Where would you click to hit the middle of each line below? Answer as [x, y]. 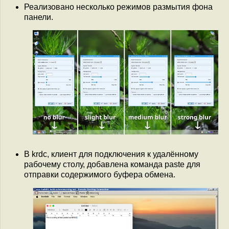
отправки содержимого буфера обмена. [100, 174]
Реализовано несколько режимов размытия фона [118, 7]
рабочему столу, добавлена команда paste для [112, 164]
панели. [39, 17]
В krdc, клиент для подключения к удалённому [111, 154]
